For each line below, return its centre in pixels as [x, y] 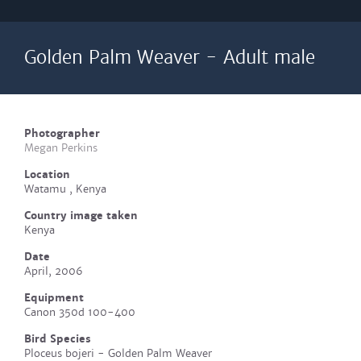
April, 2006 [54, 271]
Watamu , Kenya [65, 189]
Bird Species [58, 339]
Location [47, 174]
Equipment [54, 298]
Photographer [62, 133]
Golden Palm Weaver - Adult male [170, 58]
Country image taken [81, 216]
